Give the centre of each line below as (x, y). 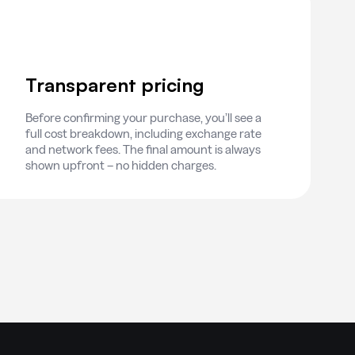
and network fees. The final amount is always (143, 149)
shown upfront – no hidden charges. (121, 165)
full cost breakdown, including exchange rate (143, 134)
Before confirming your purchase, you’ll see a (143, 118)
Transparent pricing (115, 85)
